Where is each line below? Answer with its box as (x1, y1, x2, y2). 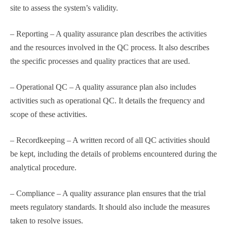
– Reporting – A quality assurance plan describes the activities (10, 29, 207, 39)
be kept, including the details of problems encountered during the (10, 149, 217, 159)
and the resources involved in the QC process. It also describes (10, 43, 209, 52)
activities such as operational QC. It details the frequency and (10, 96, 205, 105)
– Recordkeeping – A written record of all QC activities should (10, 136, 210, 145)
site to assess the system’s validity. (10, 4, 118, 13)
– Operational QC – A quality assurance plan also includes (10, 83, 196, 92)
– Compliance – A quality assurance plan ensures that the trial (10, 189, 206, 198)
